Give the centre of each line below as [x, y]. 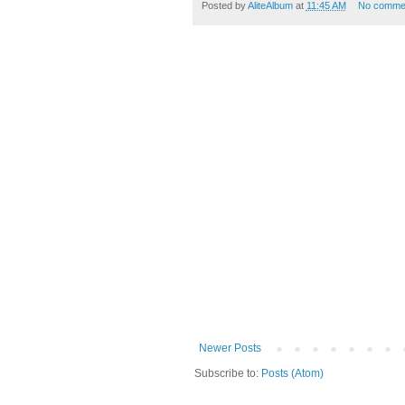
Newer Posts [230, 348]
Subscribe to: [227, 373]
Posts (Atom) [292, 373]
